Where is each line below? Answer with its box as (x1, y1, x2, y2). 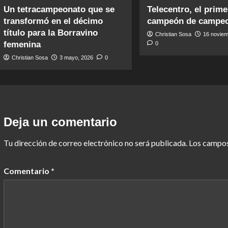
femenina (3, 40, 41, 49)
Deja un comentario (3, 115, 117, 129)
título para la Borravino (3, 28, 98, 38)
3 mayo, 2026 (59, 54, 93, 61)
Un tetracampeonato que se (3, 5, 115, 14)
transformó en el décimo (3, 16, 103, 26)
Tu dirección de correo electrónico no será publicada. (3, 138, 187, 148)
